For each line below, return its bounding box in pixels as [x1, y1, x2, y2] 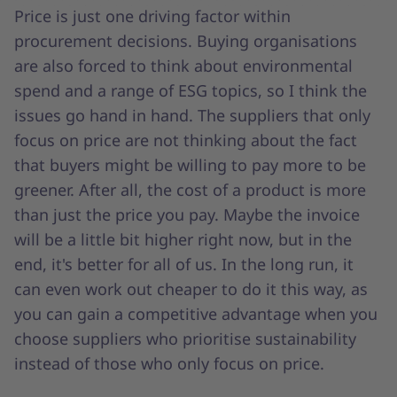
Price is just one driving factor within [14, 4, 291, 27]
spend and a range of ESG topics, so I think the [14, 79, 367, 101]
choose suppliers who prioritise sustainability [14, 327, 356, 349]
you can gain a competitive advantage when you [14, 302, 378, 324]
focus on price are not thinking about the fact [14, 128, 357, 151]
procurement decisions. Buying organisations [14, 29, 357, 51]
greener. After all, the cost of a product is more [14, 178, 366, 200]
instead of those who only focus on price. [14, 352, 324, 374]
